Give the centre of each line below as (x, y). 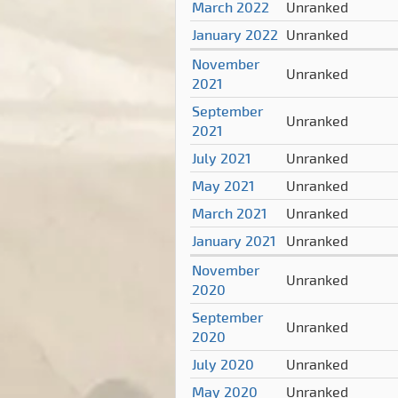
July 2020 (223, 364)
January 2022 (235, 35)
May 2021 (223, 186)
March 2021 (229, 213)
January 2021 (234, 241)
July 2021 (221, 158)
